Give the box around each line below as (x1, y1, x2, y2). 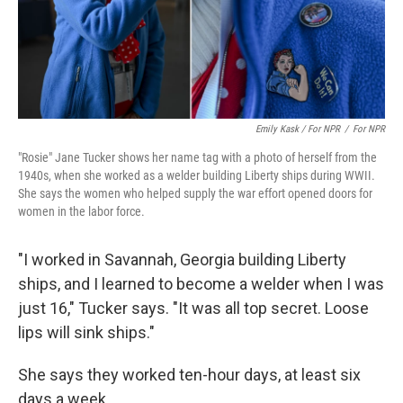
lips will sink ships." (18, 322, 155, 342)
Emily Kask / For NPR (255, 122, 340, 135)
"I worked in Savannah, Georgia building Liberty (18, 249, 346, 269)
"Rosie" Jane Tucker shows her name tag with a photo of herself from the (18, 149, 377, 165)
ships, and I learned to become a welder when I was (18, 273, 384, 293)
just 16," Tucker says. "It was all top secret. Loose (18, 298, 369, 318)
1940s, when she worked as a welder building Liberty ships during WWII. (18, 167, 375, 183)
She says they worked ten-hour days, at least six (18, 364, 361, 384)
